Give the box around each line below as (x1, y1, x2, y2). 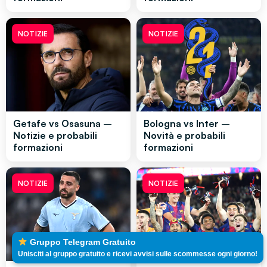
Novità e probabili (144, 129, 225, 141)
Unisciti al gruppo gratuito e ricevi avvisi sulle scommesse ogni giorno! (18, 250, 257, 258)
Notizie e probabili (13, 129, 97, 141)
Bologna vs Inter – (144, 117, 230, 129)
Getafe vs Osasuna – (13, 117, 112, 129)
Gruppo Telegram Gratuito (27, 237, 136, 247)
